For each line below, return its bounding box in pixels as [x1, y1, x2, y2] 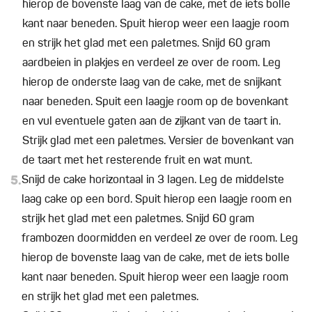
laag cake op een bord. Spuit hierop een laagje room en [22, 194, 292, 206]
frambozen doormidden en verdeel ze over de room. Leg [22, 233, 298, 245]
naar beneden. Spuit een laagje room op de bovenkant [22, 97, 288, 109]
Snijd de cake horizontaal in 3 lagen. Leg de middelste [22, 175, 284, 187]
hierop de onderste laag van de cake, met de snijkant [22, 77, 281, 89]
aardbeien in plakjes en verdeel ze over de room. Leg [22, 58, 281, 70]
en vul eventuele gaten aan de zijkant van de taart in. [22, 116, 281, 128]
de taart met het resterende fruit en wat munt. [22, 155, 252, 167]
